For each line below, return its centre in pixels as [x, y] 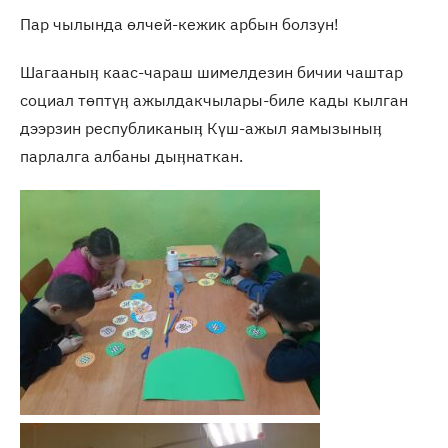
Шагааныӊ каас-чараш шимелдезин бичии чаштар [211, 72]
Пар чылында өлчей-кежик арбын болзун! [179, 24]
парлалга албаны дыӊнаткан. [131, 156]
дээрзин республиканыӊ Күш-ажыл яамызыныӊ [201, 128]
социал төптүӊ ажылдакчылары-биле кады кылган [214, 100]
